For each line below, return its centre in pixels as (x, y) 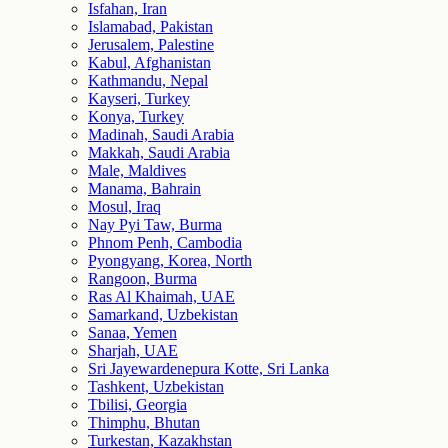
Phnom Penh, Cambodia (165, 242)
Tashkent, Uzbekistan (156, 386)
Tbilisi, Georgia (137, 404)
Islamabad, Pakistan (150, 26)
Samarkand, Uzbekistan (163, 314)
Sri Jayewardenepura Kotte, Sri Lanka (208, 368)
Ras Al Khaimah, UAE (161, 296)
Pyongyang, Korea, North (170, 260)
